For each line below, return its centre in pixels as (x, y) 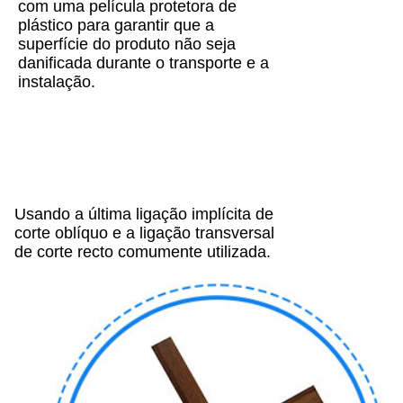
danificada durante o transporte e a (143, 63)
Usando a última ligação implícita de (144, 215)
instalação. (57, 82)
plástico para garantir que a (116, 26)
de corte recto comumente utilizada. (143, 252)
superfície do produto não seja (127, 45)
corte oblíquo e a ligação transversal (144, 233)
